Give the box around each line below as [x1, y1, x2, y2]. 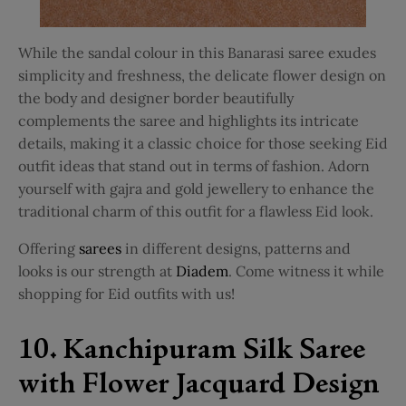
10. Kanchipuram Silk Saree [18, 337, 365, 367]
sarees [79, 239, 121, 258]
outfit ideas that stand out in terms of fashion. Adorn [18, 157, 370, 176]
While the [18, 43, 84, 63]
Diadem [176, 262, 228, 281]
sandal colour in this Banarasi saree [88, 43, 324, 63]
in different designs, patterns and [125, 239, 351, 258]
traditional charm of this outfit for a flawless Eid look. [18, 202, 377, 221]
